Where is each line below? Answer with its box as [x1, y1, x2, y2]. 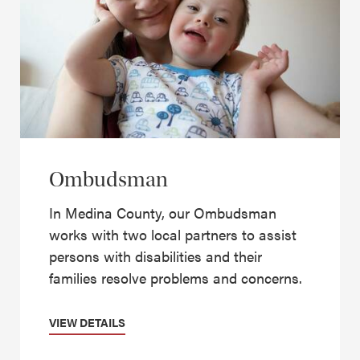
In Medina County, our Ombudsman [49, 202, 276, 223]
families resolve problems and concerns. [49, 267, 302, 288]
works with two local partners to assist [49, 223, 297, 244]
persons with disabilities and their [49, 245, 262, 266]
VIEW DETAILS [49, 314, 125, 330]
